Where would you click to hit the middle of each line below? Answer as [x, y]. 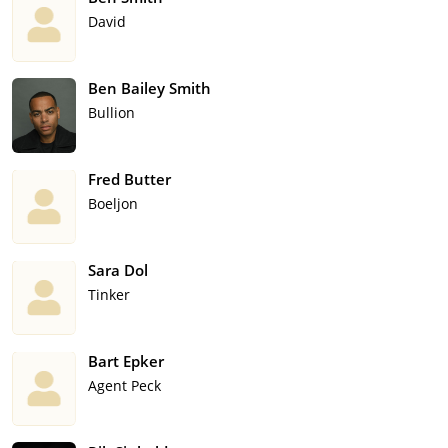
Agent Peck [124, 386]
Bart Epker [126, 361]
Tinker [109, 295]
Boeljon [113, 204]
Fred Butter [129, 179]
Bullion [111, 113]
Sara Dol [118, 270]
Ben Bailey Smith [149, 88]
